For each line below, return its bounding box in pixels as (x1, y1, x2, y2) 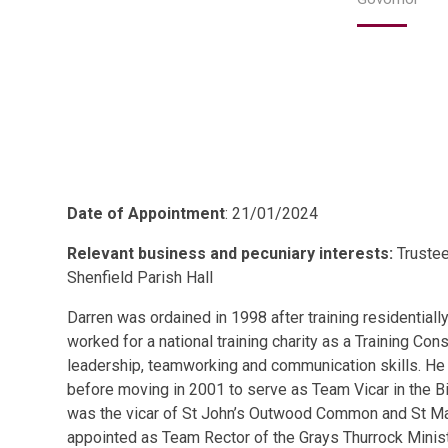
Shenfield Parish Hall (67, 267, 214, 287)
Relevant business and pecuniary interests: (67, 243, 398, 263)
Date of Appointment (67, 203, 226, 223)
